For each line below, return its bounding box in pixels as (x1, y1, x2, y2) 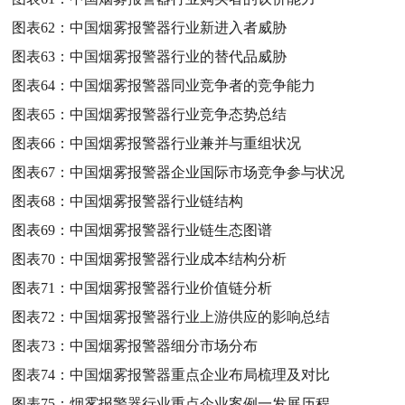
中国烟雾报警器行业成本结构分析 (70, 250, 287, 267)
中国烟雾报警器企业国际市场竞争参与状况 (70, 164, 345, 180)
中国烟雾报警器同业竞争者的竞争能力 (70, 77, 316, 93)
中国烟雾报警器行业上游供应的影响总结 (70, 308, 331, 325)
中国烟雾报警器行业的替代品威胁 (70, 48, 287, 64)
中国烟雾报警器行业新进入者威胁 (70, 19, 287, 35)
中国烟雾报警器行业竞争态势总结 (70, 106, 287, 122)
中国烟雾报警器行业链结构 (70, 193, 244, 209)
